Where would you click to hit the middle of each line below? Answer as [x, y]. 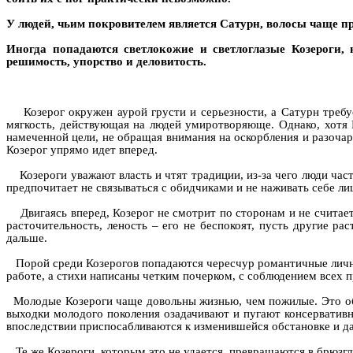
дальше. [27, 238]
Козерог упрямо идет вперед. [82, 149]
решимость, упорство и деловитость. [106, 61]
